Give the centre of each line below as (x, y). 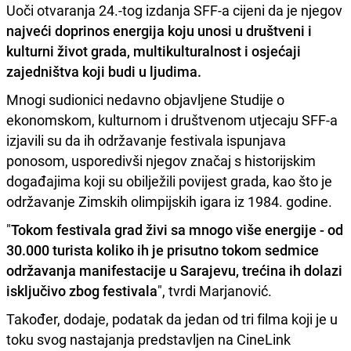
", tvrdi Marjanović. (215, 290)
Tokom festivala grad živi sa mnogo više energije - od (177, 229)
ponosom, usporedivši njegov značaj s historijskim (161, 160)
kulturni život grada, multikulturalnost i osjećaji (154, 51)
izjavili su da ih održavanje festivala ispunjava (146, 140)
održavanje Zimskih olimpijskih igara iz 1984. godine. (169, 201)
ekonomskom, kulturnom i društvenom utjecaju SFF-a (172, 119)
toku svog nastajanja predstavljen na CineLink (148, 339)
